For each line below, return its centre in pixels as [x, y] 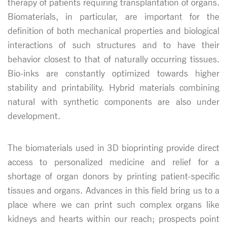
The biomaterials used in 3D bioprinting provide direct [113, 147]
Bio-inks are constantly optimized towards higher [113, 73]
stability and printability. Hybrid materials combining [113, 87]
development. [34, 116]
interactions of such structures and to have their [113, 45]
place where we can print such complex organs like [113, 204]
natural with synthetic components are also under [113, 101]
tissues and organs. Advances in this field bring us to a [113, 190]
